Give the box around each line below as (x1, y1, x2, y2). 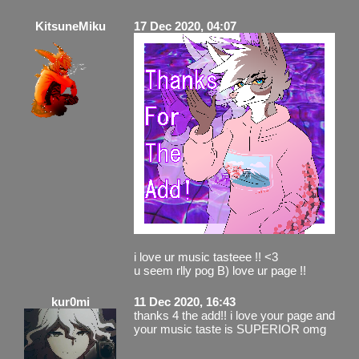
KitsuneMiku (34, 18, 106, 33)
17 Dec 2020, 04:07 (134, 18, 236, 33)
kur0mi (50, 294, 90, 309)
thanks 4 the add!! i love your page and (134, 308, 335, 322)
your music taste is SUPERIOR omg (134, 321, 326, 336)
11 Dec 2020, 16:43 (134, 294, 236, 309)
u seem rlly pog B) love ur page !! (134, 263, 306, 277)
